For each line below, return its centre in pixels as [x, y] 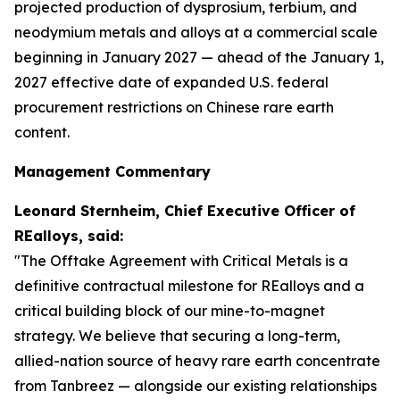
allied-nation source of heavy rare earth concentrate [197, 361]
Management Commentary [112, 171]
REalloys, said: [69, 236]
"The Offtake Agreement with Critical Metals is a [181, 261]
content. [42, 132]
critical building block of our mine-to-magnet [170, 311]
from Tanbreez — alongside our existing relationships [196, 386]
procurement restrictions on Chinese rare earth [174, 107]
